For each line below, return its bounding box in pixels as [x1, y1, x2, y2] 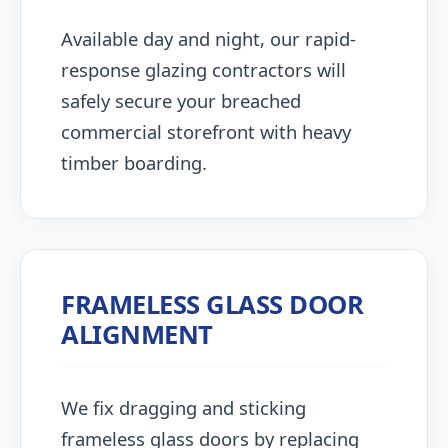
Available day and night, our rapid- [61, 26, 356, 51]
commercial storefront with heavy [61, 119, 351, 144]
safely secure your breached [61, 88, 301, 113]
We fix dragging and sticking [61, 395, 306, 420]
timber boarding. [61, 150, 207, 175]
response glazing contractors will [61, 57, 346, 82]
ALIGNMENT [61, 317, 213, 352]
